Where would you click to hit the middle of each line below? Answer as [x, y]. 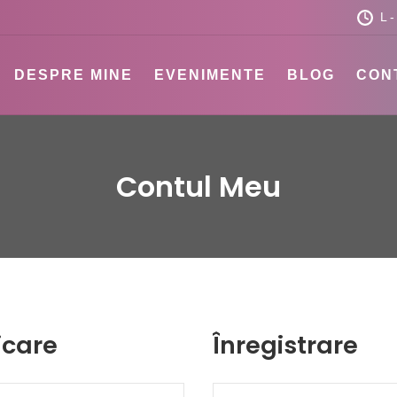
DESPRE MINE [74, 75]
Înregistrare [285, 345]
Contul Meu [198, 187]
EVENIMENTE [210, 75]
